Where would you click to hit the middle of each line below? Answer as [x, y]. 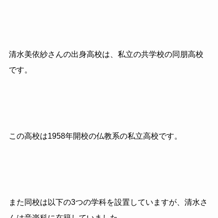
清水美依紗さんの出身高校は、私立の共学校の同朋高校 [106, 54]
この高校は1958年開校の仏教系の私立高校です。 [95, 136]
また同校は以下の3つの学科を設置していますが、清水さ [108, 202]
